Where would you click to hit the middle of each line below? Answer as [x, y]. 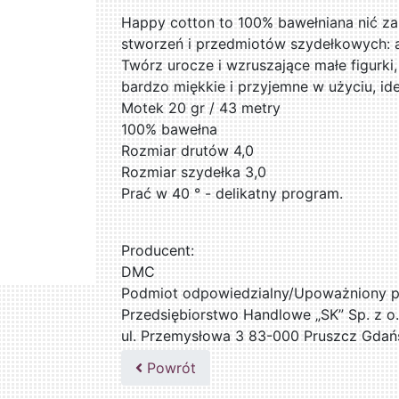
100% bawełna [170, 130]
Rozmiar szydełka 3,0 [194, 172]
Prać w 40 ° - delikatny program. [232, 194]
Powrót [170, 368]
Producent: [158, 251]
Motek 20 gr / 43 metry [201, 108]
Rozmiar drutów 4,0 [188, 151]
